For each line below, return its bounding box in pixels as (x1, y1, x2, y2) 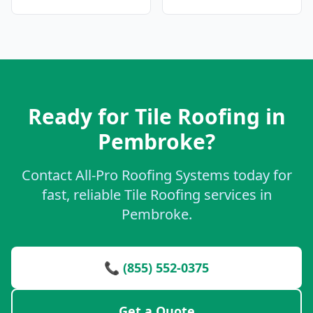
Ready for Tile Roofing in (27, 102, 286, 131)
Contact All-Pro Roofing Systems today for (21, 166, 292, 184)
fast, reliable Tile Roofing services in (41, 185, 272, 204)
